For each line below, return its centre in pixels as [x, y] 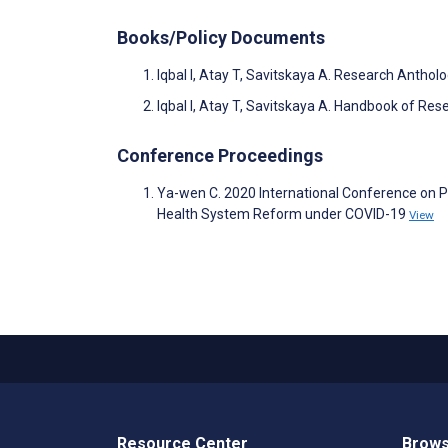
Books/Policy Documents [221, 37]
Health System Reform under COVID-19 [283, 213]
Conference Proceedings [220, 155]
